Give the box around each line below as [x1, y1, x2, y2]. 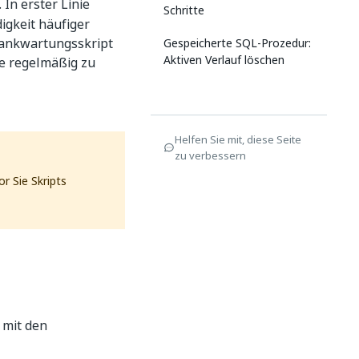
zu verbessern [175, 147, 246, 163]
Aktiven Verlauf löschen [163, 51, 284, 68]
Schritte [163, 2, 204, 18]
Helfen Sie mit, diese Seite [175, 131, 301, 147]
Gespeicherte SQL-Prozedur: [163, 34, 311, 51]
